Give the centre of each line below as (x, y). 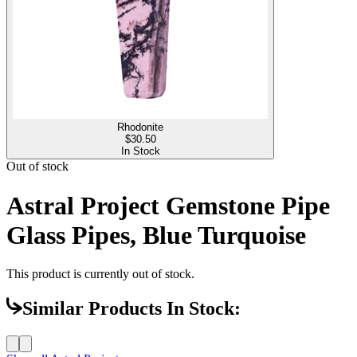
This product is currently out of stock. (100, 274)
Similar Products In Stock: (131, 309)
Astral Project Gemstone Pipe (168, 205)
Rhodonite (140, 127)
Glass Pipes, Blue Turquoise (156, 235)
